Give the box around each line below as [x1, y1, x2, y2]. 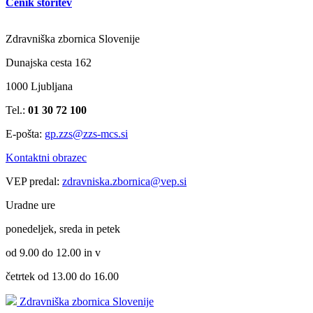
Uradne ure [6, 198, 55, 211]
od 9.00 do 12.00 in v [6, 246, 101, 259]
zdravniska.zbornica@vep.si [62, 175, 187, 187]
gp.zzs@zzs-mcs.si [45, 127, 128, 140]
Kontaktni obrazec [6, 151, 87, 163]
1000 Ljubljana [6, 80, 73, 92]
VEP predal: [6, 175, 62, 187]
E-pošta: [6, 127, 45, 140]
